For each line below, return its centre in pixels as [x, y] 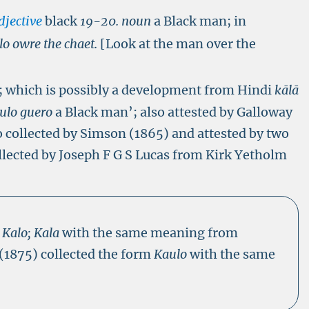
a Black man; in [200, 21]
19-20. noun [117, 21]
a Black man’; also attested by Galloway [173, 112]
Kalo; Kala [32, 233]
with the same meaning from [150, 233]
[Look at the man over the [177, 44]
